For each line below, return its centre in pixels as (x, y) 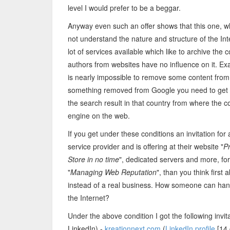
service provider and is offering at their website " (146, 146)
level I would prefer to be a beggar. (124, 8)
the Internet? (89, 198)
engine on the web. (99, 116)
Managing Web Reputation (113, 172)
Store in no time (93, 159)
